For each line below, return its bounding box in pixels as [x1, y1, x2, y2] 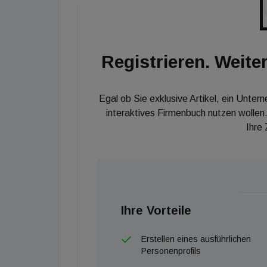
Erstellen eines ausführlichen [141, 234, 251, 244]
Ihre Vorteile [121, 204, 191, 217]
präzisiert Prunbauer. [78, 9, 164, 19]
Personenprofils [141, 246, 201, 256]
